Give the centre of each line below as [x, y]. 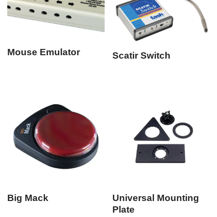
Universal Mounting [156, 198]
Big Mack [28, 198]
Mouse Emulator [44, 52]
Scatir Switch [142, 56]
